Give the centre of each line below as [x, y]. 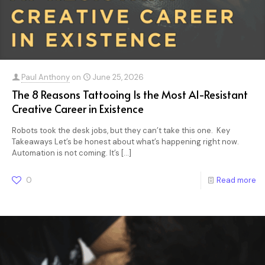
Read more [236, 180]
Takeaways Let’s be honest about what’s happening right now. [125, 142]
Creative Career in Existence [78, 109]
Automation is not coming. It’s [66, 153]
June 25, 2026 [118, 77]
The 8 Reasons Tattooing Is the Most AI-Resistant [130, 94]
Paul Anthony [46, 77]
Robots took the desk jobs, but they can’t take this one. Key [121, 130]
